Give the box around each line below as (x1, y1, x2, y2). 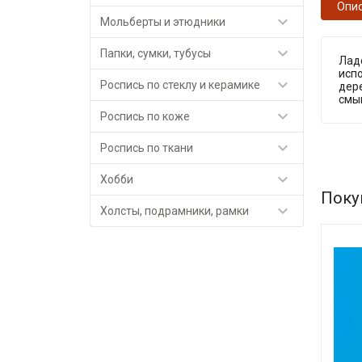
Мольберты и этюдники (100, 15, 226, 28)
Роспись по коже (100, 110, 191, 123)
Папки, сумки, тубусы (100, 47, 212, 60)
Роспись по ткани (100, 141, 194, 154)
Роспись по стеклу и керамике (100, 78, 261, 91)
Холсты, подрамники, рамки (100, 204, 250, 217)
